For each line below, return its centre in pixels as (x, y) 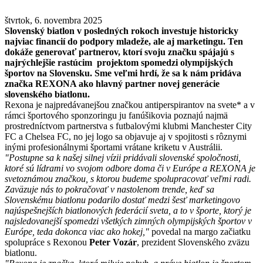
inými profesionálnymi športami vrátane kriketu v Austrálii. (114, 147)
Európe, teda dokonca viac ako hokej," (77, 231)
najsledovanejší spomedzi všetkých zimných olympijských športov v (128, 221)
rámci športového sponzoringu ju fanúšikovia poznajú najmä (116, 115)
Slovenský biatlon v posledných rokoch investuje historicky (122, 31)
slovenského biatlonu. (48, 94)
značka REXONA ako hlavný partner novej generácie (112, 83)
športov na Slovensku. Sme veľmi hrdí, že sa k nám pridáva (123, 73)
